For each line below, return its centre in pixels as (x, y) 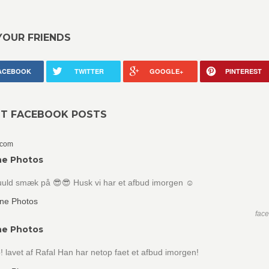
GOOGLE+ (167, 71)
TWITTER (89, 71)
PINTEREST (243, 71)
